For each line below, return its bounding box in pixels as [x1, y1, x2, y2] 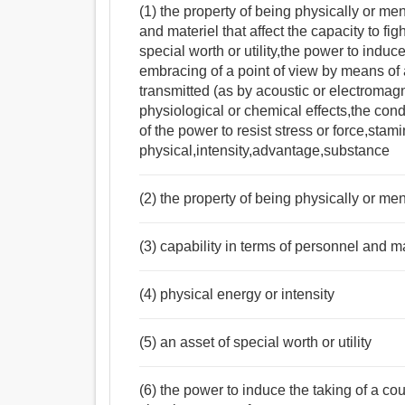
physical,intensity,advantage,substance [139, 143, 391, 159]
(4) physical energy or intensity [139, 287, 335, 303]
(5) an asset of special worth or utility [139, 334, 372, 351]
